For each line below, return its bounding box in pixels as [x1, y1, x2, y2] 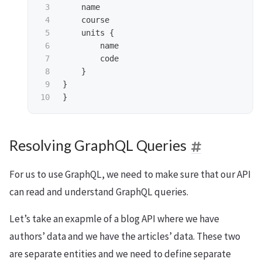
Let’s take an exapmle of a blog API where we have [9, 212, 219, 226]
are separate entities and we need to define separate [9, 247, 231, 261]
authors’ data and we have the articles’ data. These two [9, 230, 240, 243]
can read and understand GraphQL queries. [9, 185, 188, 199]
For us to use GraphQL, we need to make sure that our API [9, 168, 251, 181]
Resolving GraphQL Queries [9, 137, 187, 154]
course [81, 15, 109, 25]
